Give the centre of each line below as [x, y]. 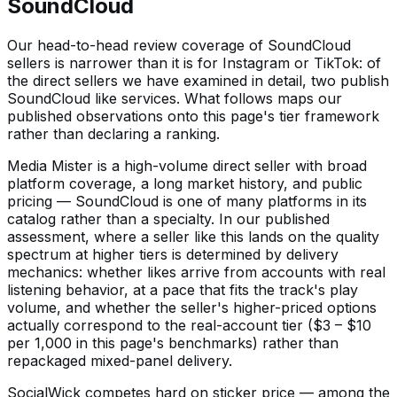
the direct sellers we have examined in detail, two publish [198, 81]
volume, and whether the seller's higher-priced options [192, 308]
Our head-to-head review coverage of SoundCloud [179, 46]
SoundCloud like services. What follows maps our [175, 99]
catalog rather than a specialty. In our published [168, 219]
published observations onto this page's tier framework [193, 117]
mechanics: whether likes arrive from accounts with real [196, 272]
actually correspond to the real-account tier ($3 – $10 [189, 326]
